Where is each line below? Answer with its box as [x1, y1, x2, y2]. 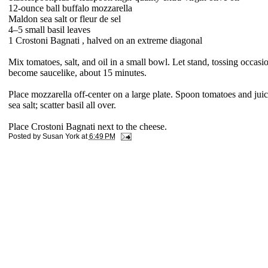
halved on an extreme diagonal [86, 35, 202, 45]
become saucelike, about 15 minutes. [8, 67, 147, 78]
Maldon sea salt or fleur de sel [8, 13, 121, 24]
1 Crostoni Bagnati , [8, 35, 87, 45]
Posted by [8, 132, 42, 141]
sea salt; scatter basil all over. [8, 99, 116, 110]
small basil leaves [25, 24, 90, 35]
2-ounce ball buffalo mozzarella [13, 2, 132, 13]
